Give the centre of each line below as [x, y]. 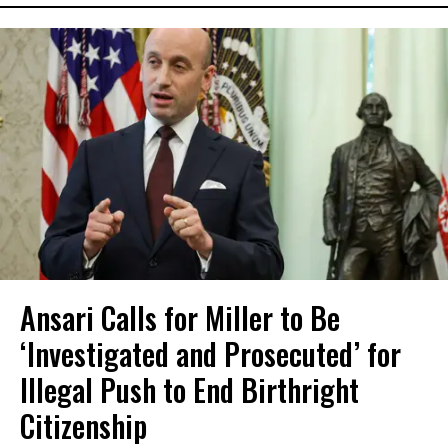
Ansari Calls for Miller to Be [180, 318]
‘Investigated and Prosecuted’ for [210, 354]
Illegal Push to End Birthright [189, 390]
